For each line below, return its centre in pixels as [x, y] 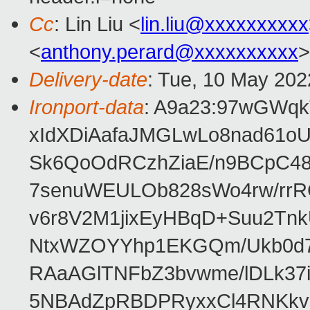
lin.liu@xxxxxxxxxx [225, 24]
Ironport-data [86, 107]
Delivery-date [88, 80]
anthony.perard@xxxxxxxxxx [170, 52]
